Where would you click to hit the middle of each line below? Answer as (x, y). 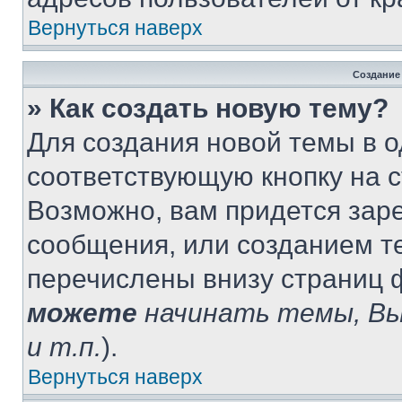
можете (82, 313)
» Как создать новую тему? (208, 108)
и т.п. (64, 347)
